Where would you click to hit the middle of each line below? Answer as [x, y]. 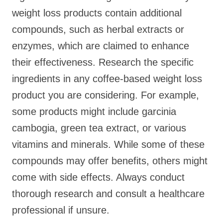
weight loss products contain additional [97, 13]
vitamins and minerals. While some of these [108, 144]
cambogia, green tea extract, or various [99, 128]
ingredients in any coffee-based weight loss [107, 79]
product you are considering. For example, [106, 95]
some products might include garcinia [94, 111]
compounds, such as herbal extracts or [98, 29]
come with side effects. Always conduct [98, 177]
